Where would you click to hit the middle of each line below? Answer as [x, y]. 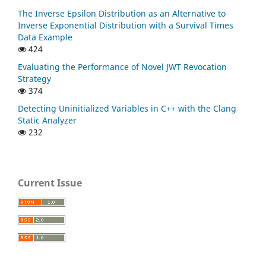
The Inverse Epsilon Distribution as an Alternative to [122, 14]
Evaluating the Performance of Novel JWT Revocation [122, 67]
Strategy [34, 79]
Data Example [45, 37]
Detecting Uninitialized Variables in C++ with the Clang [127, 109]
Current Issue [50, 183]
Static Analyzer [47, 121]
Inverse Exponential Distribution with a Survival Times [126, 26]
